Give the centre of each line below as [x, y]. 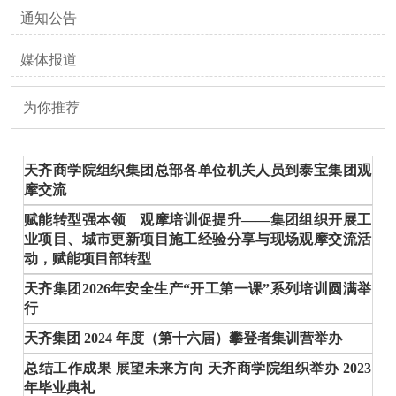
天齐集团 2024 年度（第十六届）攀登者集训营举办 [183, 339]
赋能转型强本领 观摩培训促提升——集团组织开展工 [198, 220]
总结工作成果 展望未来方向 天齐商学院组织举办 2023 [198, 369]
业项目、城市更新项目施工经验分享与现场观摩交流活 [198, 240]
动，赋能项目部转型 [88, 259]
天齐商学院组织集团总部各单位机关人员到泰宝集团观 [198, 171]
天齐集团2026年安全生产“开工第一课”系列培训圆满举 [198, 289]
